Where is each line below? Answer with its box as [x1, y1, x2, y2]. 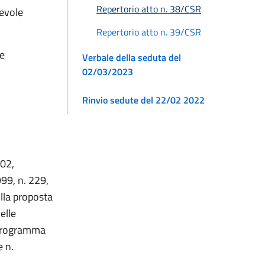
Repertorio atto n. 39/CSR [96, 24, 201, 39]
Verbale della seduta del [82, 50, 181, 64]
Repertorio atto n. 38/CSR [96, 2, 201, 17]
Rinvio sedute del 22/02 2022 [82, 92, 205, 107]
